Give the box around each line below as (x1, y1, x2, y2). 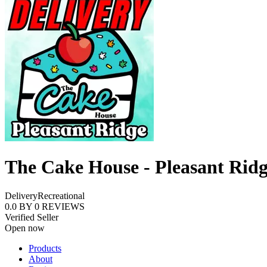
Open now (5, 223, 45, 234)
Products (29, 243, 61, 254)
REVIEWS (42, 201, 85, 212)
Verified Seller (5, 212, 58, 223)
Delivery (5, 191, 38, 201)
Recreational (38, 191, 85, 201)
